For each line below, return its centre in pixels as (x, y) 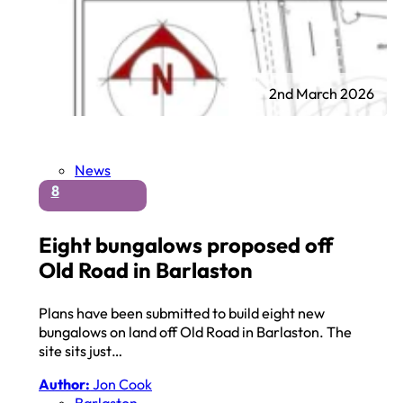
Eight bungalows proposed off (187, 245)
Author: (65, 385)
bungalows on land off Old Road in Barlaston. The (196, 331)
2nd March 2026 (322, 94)
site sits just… (81, 350)
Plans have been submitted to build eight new (182, 313)
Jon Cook (121, 385)
